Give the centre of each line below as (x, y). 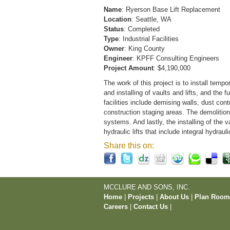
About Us (174, 197)
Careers (116, 207)
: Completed (142, 29)
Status (114, 29)
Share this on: (129, 146)
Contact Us (151, 207)
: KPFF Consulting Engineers (176, 58)
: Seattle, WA (151, 19)
